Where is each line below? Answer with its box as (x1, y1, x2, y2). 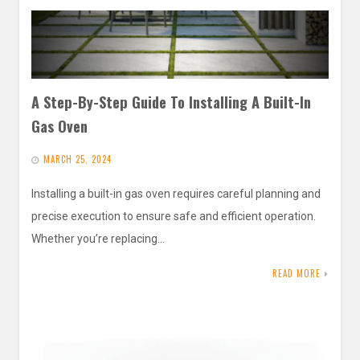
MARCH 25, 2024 (43, 152, 112, 166)
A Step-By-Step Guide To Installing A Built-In (31, 90, 311, 112)
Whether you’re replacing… (31, 231, 165, 245)
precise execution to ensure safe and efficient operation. (31, 209, 316, 223)
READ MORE (272, 266, 321, 280)
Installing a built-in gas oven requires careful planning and (31, 186, 321, 200)
